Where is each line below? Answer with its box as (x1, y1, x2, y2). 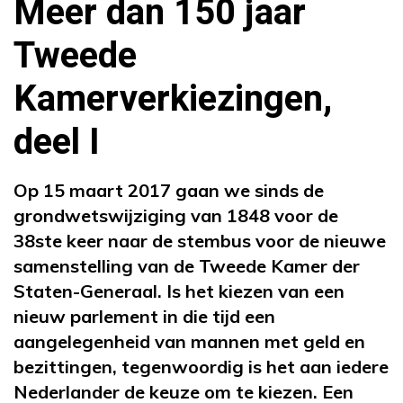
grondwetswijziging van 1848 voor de (13, 203, 338, 227)
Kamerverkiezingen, (13, 72, 332, 126)
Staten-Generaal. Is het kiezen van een (13, 279, 345, 302)
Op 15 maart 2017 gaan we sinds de (13, 178, 324, 201)
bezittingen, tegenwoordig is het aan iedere (13, 354, 389, 378)
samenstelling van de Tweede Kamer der (13, 254, 360, 277)
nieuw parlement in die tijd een (13, 304, 275, 327)
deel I (13, 115, 100, 169)
